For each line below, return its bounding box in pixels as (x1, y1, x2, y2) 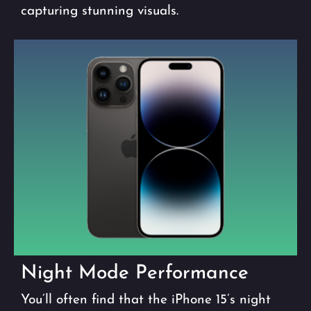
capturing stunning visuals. (21, 4, 178, 18)
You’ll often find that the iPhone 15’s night (21, 293, 271, 307)
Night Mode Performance (21, 263, 249, 283)
